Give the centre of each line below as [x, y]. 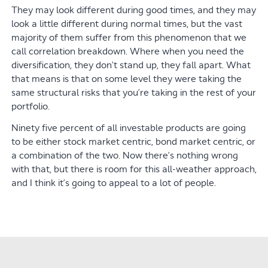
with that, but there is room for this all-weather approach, [134, 169]
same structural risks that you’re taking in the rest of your [133, 93]
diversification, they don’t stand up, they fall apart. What [131, 65]
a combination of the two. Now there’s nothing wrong [124, 156]
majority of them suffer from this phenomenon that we [129, 38]
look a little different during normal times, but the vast [127, 24]
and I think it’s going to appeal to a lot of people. [113, 183]
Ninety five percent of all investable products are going [128, 128]
